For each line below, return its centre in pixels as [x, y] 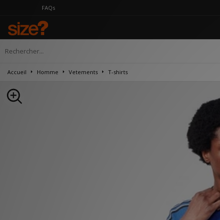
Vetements [83, 72]
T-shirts [118, 72]
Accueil [17, 72]
